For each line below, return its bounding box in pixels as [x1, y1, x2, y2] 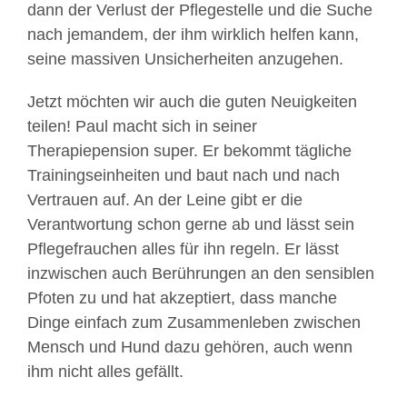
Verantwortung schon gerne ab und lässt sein [27, 215, 354, 234]
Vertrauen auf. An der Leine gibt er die [27, 191, 303, 210]
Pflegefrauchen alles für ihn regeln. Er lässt [27, 240, 339, 259]
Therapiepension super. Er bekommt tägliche [27, 142, 352, 161]
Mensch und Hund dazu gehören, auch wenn [27, 338, 352, 357]
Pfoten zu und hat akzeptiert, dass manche [27, 289, 337, 308]
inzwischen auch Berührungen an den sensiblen [27, 264, 374, 283]
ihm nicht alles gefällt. [27, 362, 188, 382]
